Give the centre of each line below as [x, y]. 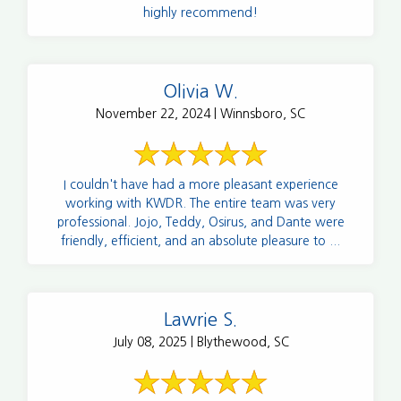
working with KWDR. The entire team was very [200, 203]
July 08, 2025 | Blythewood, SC [200, 341]
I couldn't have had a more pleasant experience [200, 184]
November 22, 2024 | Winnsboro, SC [200, 113]
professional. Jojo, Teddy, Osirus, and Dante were [200, 222]
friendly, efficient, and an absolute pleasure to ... [200, 240]
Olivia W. [200, 91]
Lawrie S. [200, 319]
